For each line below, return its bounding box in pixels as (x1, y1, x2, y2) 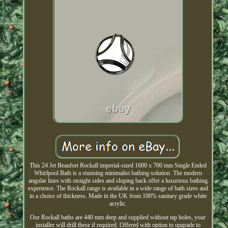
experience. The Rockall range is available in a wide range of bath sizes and (27, 185, 208, 192)
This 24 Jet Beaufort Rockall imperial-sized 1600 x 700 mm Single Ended (29, 162, 207, 169)
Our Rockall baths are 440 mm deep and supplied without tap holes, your (30, 214, 206, 221)
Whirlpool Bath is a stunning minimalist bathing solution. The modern (34, 169, 202, 177)
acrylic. (109, 200, 127, 208)
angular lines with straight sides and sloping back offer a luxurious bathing (28, 177, 208, 185)
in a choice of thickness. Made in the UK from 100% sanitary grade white (29, 192, 207, 200)
